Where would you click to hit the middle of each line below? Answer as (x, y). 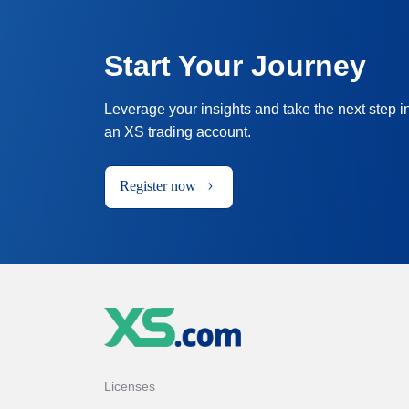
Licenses (130, 387)
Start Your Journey (235, 66)
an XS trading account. (178, 132)
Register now (158, 186)
